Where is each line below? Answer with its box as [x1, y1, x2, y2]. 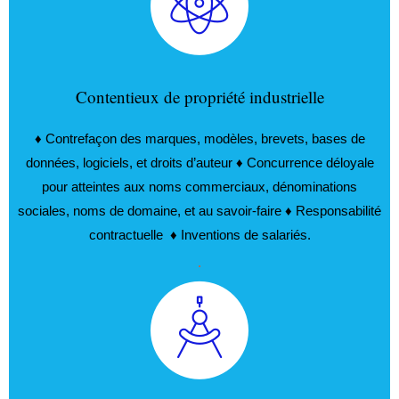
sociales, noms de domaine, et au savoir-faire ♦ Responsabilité [18, 203, 381, 218]
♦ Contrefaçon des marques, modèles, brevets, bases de [34, 131, 365, 146]
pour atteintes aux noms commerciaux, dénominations [42, 179, 357, 194]
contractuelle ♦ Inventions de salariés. [88, 227, 311, 242]
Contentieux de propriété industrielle [75, 85, 324, 108]
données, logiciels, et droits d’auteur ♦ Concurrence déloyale [25, 155, 374, 170]
